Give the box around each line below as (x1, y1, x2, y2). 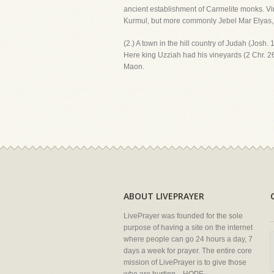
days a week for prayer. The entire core (124, 246, 252, 255)
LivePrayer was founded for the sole (124, 212, 243, 220)
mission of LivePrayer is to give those (124, 258, 246, 267)
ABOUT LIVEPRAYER (124, 190, 204, 202)
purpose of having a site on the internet (124, 223, 253, 232)
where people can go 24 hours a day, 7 (124, 235, 253, 243)
